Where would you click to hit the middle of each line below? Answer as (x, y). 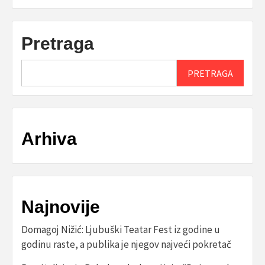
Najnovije (61, 207)
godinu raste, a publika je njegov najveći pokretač (126, 245)
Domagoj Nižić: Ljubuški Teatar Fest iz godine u (121, 230)
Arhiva (49, 139)
